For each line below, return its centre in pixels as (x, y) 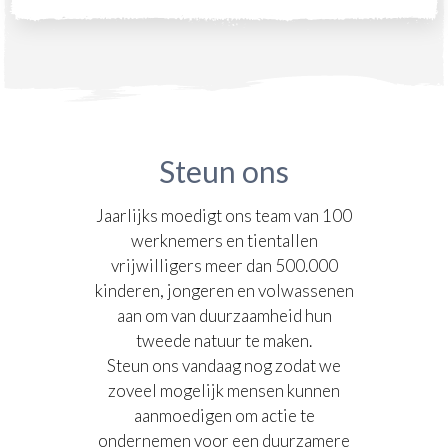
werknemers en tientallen (224, 241)
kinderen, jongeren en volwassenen (224, 291)
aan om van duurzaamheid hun (224, 316)
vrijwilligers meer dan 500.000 (224, 266)
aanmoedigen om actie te (224, 416)
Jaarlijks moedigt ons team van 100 (224, 216)
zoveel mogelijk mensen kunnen (224, 391)
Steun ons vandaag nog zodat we (224, 366)
